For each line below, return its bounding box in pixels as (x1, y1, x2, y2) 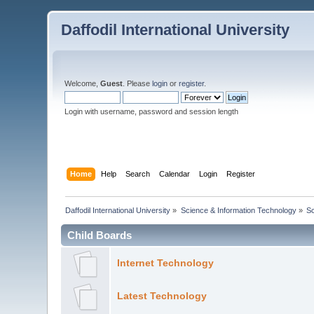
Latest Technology (116, 290, 207, 301)
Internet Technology (116, 257, 214, 268)
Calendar (158, 169, 190, 178)
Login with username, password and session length (64, 107, 239, 116)
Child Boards (67, 228, 132, 241)
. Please (123, 79, 153, 88)
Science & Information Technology (180, 205, 296, 214)
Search (125, 169, 150, 178)
